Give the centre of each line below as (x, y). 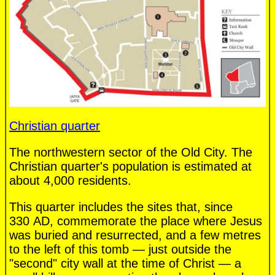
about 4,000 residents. (70, 181)
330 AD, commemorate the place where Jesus (136, 221)
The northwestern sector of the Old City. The (131, 153)
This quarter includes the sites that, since (121, 207)
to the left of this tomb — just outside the (120, 250)
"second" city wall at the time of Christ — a (125, 264)
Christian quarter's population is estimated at (130, 167)
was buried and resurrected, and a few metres (135, 235)
